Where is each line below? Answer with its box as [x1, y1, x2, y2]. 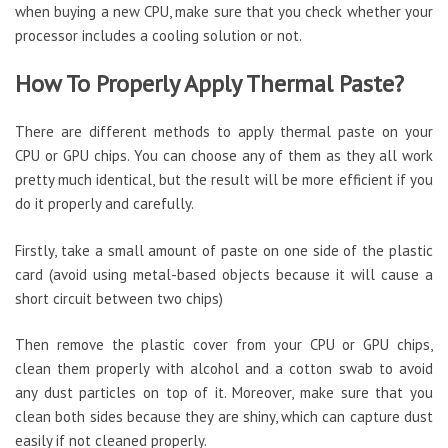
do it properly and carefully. [15, 194, 194, 214]
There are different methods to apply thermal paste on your [15, 122, 433, 142]
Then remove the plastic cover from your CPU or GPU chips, [15, 335, 433, 355]
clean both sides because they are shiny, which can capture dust [15, 407, 433, 427]
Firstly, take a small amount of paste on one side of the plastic [15, 240, 433, 260]
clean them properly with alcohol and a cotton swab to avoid [15, 359, 433, 379]
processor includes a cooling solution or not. [15, 25, 302, 45]
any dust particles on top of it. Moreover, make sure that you [15, 383, 433, 403]
